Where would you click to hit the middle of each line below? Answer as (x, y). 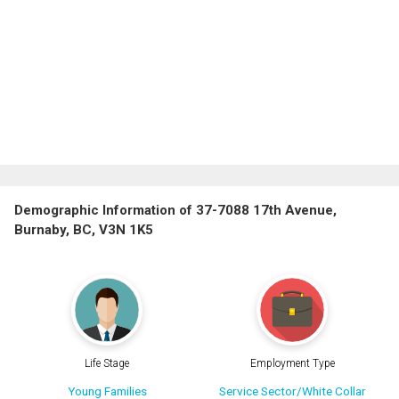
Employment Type (292, 363)
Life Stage (107, 363)
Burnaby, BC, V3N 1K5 (84, 230)
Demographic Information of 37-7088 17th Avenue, (175, 211)
